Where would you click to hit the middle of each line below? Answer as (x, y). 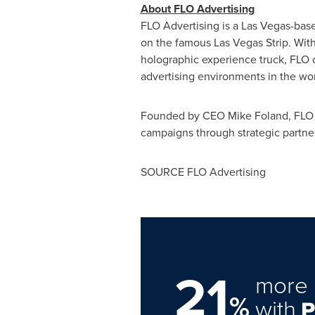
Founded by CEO (184, 116)
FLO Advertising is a (191, 26)
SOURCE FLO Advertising (203, 172)
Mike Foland (258, 116)
